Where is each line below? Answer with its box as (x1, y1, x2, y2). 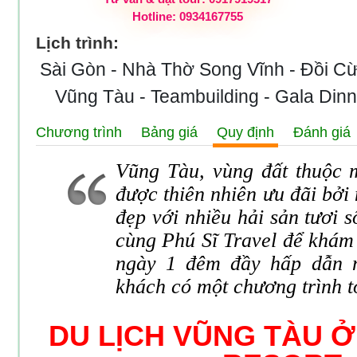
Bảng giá (141, 124, 198, 140)
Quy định (217, 124, 274, 140)
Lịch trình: (36, 33, 119, 53)
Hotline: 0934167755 (132, 10, 243, 23)
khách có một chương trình (116, 275, 347, 298)
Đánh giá (293, 124, 351, 140)
